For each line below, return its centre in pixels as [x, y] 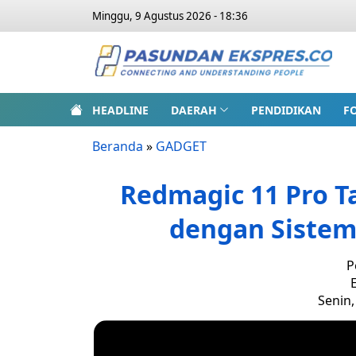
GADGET [181, 146]
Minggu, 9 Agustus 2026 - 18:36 [170, 16]
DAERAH [194, 110]
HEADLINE [120, 110]
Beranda [118, 146]
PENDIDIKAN [286, 110]
